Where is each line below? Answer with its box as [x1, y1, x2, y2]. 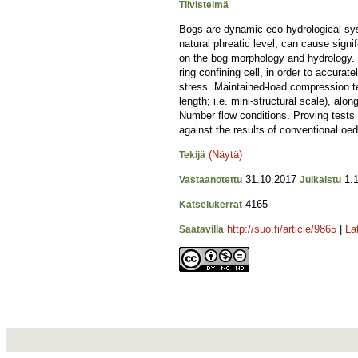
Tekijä [179, 149, 205, 161]
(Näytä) [209, 149, 242, 161]
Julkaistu [300, 174, 341, 185]
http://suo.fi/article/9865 [227, 223, 336, 235]
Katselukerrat [179, 199, 242, 210]
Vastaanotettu [179, 174, 242, 185]
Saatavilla [179, 224, 224, 235]
